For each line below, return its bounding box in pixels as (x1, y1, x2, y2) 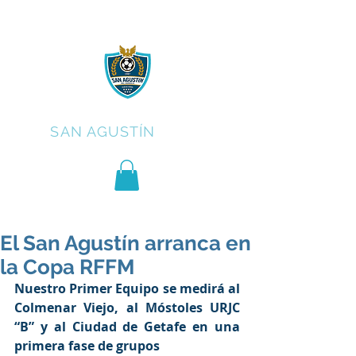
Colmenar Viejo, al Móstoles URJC (14, 299, 240, 317)
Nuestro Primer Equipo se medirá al (14, 280, 240, 298)
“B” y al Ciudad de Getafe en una (14, 318, 240, 336)
